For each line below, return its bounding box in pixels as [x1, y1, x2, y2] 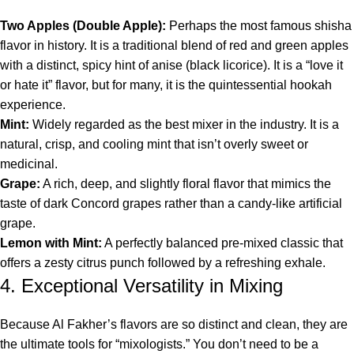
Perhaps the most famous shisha [166, 19, 352, 33]
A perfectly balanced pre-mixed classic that [102, 236, 343, 250]
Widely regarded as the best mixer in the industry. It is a [29, 118, 339, 132]
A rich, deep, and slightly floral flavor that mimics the [40, 177, 331, 191]
